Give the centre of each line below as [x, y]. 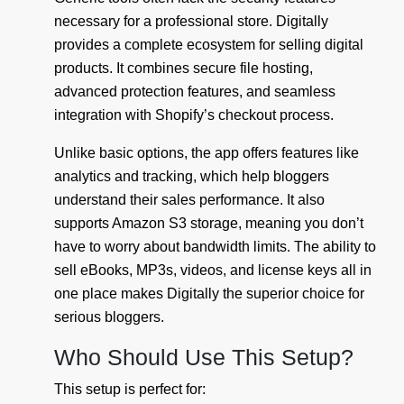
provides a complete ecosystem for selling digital [209, 45]
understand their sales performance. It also [189, 200]
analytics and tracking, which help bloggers [192, 177]
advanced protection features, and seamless [195, 92]
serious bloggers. [109, 317]
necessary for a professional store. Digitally [191, 22]
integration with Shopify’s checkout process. [194, 115]
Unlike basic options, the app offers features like [207, 153]
